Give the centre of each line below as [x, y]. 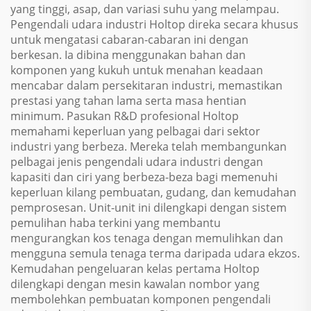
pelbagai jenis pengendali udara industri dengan [137, 162]
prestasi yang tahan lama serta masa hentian [128, 101]
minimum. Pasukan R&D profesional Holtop [125, 116]
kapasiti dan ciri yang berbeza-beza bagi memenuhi [144, 177]
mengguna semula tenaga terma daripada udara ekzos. [155, 253]
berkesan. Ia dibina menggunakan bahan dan [128, 55]
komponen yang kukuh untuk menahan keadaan [137, 70]
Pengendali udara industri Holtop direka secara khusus [154, 24]
